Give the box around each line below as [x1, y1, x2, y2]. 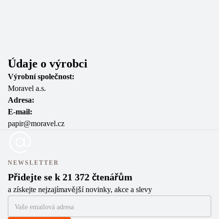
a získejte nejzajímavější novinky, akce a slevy [8, 185, 152, 194]
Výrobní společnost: [8, 72, 74, 81]
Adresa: [8, 96, 34, 104]
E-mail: [8, 108, 32, 116]
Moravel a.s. [8, 84, 46, 92]
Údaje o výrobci [8, 57, 88, 70]
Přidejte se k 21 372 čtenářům [8, 172, 132, 182]
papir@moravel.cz [8, 119, 65, 128]
